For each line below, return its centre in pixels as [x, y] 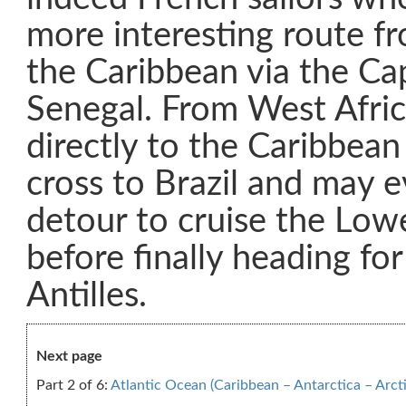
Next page [69, 356]
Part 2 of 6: [73, 385]
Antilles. [87, 296]
